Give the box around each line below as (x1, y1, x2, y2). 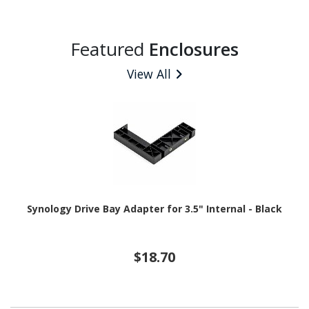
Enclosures (149, 37, 239, 62)
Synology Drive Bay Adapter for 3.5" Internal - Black (27, 202, 282, 216)
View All (127, 66, 171, 83)
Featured (70, 37, 149, 62)
